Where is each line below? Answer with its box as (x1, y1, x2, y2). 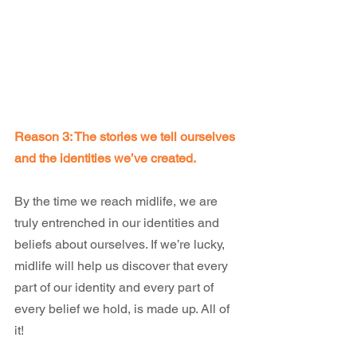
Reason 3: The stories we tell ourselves (14, 128, 238, 144)
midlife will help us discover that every (14, 257, 231, 273)
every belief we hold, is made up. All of (14, 300, 233, 316)
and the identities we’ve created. (14, 150, 196, 166)
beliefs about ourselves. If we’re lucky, (14, 236, 228, 252)
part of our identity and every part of (14, 279, 217, 295)
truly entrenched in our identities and (14, 214, 222, 230)
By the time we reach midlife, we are (14, 193, 221, 209)
